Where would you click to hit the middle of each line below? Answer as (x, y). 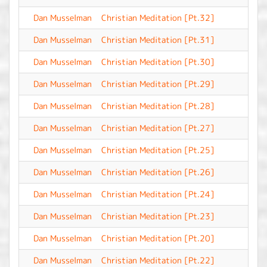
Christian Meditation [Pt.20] (158, 238)
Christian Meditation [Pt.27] (158, 128)
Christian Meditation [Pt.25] (158, 150)
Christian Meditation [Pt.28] (158, 106)
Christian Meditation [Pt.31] (158, 40)
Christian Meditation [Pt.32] (158, 18)
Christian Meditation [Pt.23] (158, 216)
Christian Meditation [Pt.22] (158, 260)
